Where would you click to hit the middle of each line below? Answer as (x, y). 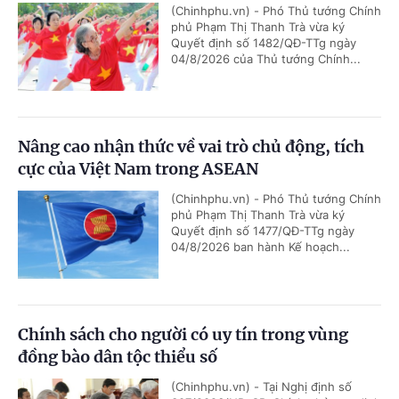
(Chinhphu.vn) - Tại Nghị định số (261, 387)
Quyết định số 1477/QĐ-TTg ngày (263, 231)
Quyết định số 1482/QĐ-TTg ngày (264, 43)
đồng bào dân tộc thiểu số (118, 357)
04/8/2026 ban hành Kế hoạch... (261, 247)
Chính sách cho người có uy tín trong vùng (183, 335)
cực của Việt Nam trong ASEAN (138, 169)
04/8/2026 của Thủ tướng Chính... (266, 59)
